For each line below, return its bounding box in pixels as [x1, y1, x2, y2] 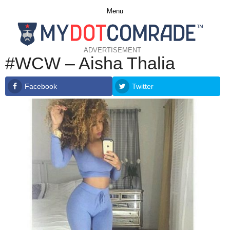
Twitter [132, 82, 154, 90]
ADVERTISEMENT [84, 46, 142, 54]
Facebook [25, 82, 57, 90]
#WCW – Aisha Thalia [5, 53, 175, 73]
